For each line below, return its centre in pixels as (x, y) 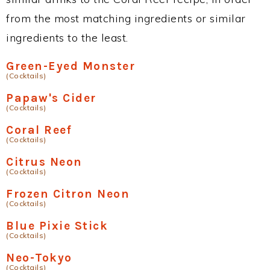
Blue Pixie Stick (57, 226)
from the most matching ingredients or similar (126, 18)
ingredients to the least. (67, 38)
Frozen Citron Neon (68, 194)
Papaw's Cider (51, 98)
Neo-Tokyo (39, 258)
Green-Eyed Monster (71, 66)
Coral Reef (39, 130)
